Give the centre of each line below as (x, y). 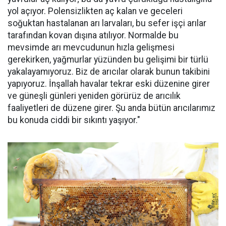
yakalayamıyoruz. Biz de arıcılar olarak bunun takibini (109, 72)
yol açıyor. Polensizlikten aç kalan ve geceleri (95, 11)
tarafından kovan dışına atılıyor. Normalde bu (93, 36)
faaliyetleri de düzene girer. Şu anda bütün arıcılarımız (111, 108)
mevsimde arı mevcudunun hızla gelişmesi (91, 48)
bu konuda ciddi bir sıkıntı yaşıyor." (74, 120)
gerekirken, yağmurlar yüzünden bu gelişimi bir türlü (108, 60)
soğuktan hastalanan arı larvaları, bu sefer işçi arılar (107, 23)
